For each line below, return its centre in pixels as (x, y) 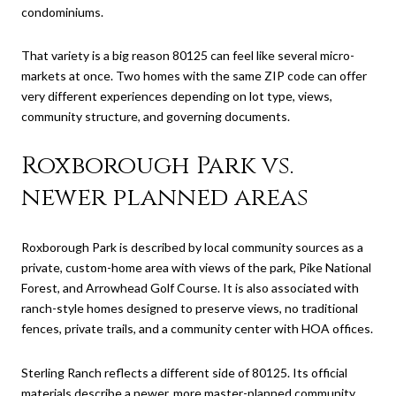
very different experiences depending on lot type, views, (177, 96)
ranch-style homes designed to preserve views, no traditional (190, 308)
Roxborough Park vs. (157, 165)
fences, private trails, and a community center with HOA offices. (197, 329)
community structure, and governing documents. (156, 117)
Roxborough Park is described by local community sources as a (192, 247)
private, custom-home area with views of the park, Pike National (196, 268)
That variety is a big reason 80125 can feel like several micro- (188, 56)
